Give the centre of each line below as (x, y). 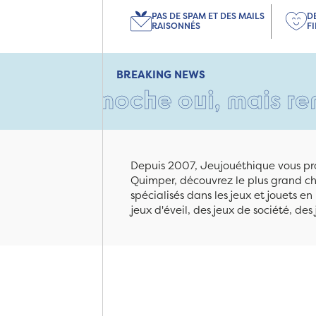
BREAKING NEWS (161, 74)
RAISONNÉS (176, 26)
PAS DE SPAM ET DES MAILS (208, 16)
